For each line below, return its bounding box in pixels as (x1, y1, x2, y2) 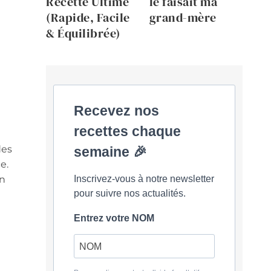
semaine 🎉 (74, 143, 147, 160)
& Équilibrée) (46, 24, 120, 42)
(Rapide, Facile (46, 8, 130, 26)
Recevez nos (74, 102, 159, 119)
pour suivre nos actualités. (74, 188, 186, 198)
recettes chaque (74, 123, 181, 139)
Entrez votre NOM (74, 212, 154, 223)
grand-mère (149, 8, 217, 26)
